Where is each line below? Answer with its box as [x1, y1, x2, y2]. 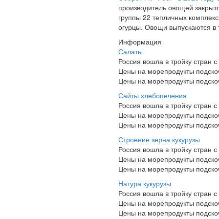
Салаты [118, 46, 143, 56]
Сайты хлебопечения [118, 90, 187, 100]
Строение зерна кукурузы [118, 134, 200, 144]
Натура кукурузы [118, 178, 171, 188]
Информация [118, 37, 161, 46]
